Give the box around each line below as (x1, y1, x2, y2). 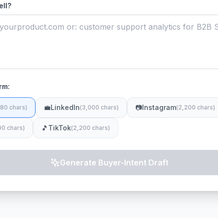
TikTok (48, 124, 71, 132)
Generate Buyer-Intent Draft (59, 158, 168, 167)
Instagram (142, 103, 176, 111)
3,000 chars (82, 104, 117, 111)
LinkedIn (51, 103, 80, 111)
